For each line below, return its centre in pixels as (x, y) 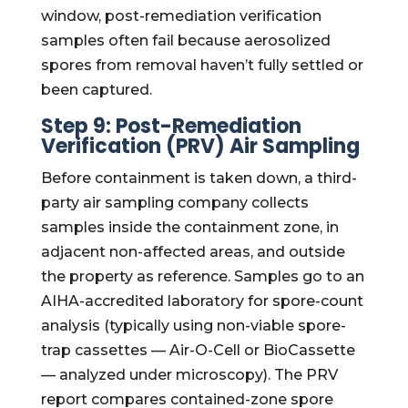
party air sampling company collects (174, 203)
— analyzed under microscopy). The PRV (189, 375)
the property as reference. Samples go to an (202, 276)
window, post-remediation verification (181, 16)
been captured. (96, 90)
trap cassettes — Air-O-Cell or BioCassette (198, 350)
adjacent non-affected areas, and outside (193, 252)
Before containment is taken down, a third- (199, 178)
